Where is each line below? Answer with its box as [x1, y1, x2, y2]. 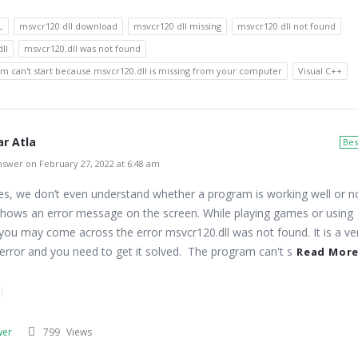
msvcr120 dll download [19, 20, 117, 32]
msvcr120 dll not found [237, 20, 336, 32]
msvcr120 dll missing [133, 20, 221, 32]
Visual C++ [298, 65, 342, 77]
